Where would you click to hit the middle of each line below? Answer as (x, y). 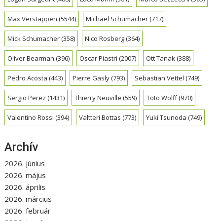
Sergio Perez (27, 98)
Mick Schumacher (34, 39)
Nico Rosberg (105, 39)
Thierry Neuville (98, 98)
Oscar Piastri (99, 58)
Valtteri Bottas (100, 118)
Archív (22, 147)
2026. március (28, 199)
